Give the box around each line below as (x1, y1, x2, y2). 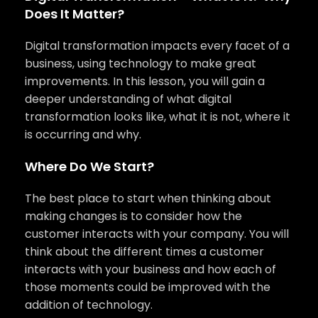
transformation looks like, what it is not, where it (25, 109, 290, 126)
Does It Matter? (25, 5, 124, 23)
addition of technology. (25, 297, 153, 314)
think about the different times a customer (25, 243, 264, 261)
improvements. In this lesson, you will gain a (25, 73, 265, 90)
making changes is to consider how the (25, 208, 242, 225)
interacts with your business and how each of (25, 261, 276, 278)
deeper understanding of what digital (25, 91, 231, 108)
